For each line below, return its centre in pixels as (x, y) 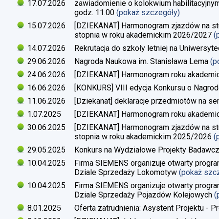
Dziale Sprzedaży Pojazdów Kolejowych (143, 195)
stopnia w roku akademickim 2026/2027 (143, 35)
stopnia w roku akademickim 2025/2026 (143, 136)
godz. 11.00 (94, 12)
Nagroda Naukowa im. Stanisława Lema (141, 61)
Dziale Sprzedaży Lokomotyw (126, 172)
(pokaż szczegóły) (149, 12)
